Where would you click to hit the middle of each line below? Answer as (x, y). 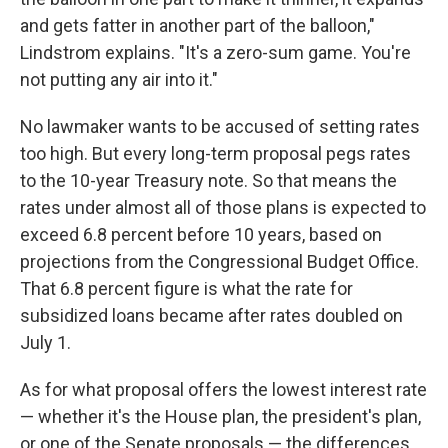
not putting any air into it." (119, 79)
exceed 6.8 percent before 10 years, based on (201, 234)
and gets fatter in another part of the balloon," (197, 25)
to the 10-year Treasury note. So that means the (208, 180)
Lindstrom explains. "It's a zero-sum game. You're (215, 52)
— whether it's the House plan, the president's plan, (220, 416)
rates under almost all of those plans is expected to (223, 207)
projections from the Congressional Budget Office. (219, 261)
